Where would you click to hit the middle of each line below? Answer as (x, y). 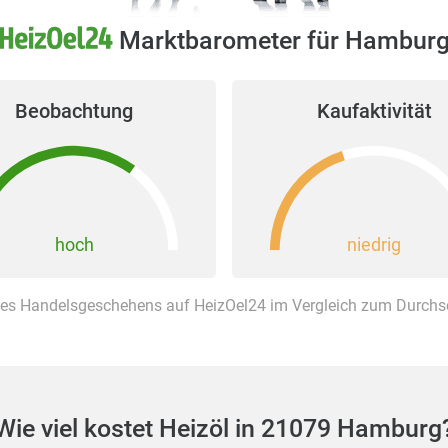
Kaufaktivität (374, 111)
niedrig (374, 244)
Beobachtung (74, 111)
